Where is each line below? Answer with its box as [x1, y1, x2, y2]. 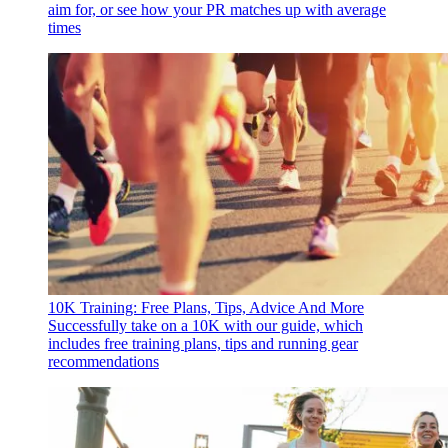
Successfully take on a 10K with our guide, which [48, 317, 363, 335]
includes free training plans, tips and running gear [48, 335, 358, 353]
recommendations [48, 353, 159, 371]
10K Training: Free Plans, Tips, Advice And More [48, 299, 364, 317]
